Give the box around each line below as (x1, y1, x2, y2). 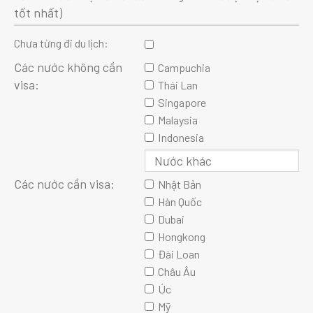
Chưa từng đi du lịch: (14, 36, 108, 50)
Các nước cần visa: (14, 176, 115, 192)
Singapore (158, 96, 207, 110)
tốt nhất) (14, 4, 62, 20)
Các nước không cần (14, 59, 122, 75)
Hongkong (158, 230, 206, 244)
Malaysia (158, 113, 198, 127)
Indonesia (158, 131, 205, 145)
